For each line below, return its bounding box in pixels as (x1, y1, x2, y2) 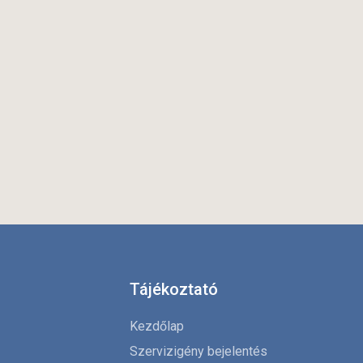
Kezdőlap (130, 318, 184, 335)
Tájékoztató (130, 280, 218, 300)
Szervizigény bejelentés (130, 344, 267, 360)
